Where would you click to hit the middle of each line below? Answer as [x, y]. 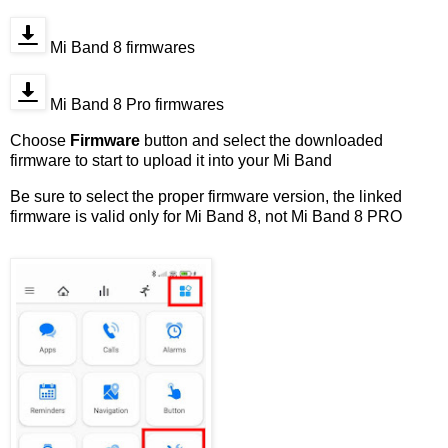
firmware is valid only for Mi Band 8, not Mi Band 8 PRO [206, 216]
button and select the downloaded [261, 140]
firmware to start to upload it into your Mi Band [171, 160]
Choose [40, 140]
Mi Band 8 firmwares [120, 48]
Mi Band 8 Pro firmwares [135, 104]
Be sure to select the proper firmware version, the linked [206, 196]
